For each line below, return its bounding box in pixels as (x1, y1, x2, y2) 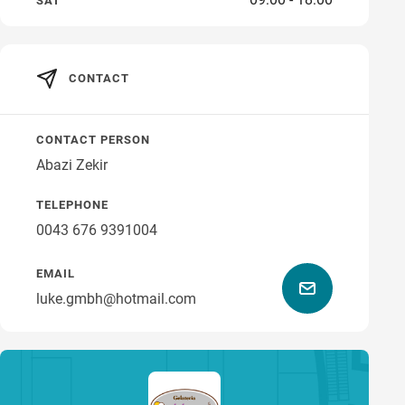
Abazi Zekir (36, 156, 108, 174)
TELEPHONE (36, 198, 108, 212)
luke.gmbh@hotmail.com (36, 290, 196, 308)
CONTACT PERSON (36, 133, 150, 147)
